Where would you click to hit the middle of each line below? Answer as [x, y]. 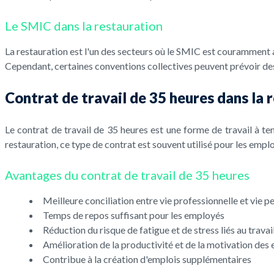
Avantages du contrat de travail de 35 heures [127, 175]
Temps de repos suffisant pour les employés [134, 215]
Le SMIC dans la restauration [84, 26]
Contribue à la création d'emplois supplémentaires [147, 259]
